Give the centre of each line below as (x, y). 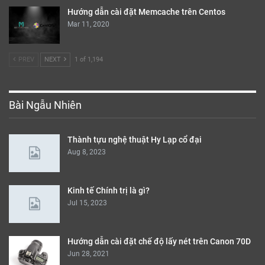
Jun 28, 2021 (88, 253)
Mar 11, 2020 (88, 24)
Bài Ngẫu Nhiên (45, 105)
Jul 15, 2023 (87, 203)
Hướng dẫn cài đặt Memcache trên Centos (146, 12)
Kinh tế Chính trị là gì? (109, 190)
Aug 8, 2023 (87, 152)
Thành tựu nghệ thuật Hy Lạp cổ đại (135, 140)
